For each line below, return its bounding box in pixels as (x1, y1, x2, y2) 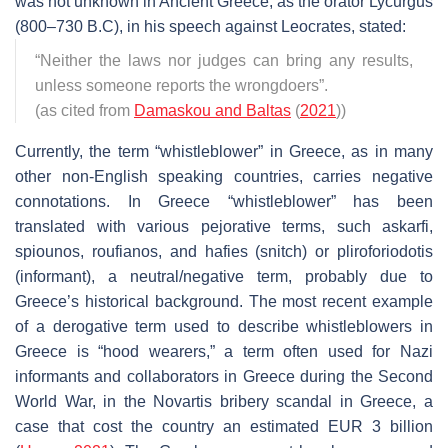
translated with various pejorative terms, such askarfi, (15, 217, 433, 235)
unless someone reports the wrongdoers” (35, 76, 324, 94)
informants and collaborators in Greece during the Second (15, 367, 433, 385)
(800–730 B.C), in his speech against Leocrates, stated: (15, 17, 406, 35)
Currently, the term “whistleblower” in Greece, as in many (15, 142, 433, 160)
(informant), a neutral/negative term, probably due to (15, 267, 433, 285)
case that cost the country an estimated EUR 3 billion (15, 417, 433, 435)
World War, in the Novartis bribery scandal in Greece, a (15, 392, 433, 410)
